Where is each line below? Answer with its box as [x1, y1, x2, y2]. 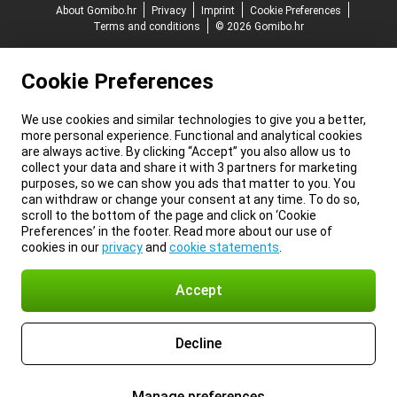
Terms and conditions [93, 20, 200, 33]
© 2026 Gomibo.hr [215, 20, 304, 33]
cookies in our [21, 240, 102, 254]
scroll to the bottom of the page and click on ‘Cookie [21, 208, 316, 222]
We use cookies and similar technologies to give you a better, [21, 113, 366, 127]
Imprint [200, 4, 235, 17]
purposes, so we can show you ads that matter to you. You [21, 176, 355, 191]
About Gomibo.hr [55, 4, 136, 17]
